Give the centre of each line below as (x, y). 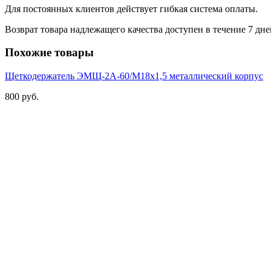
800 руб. (22, 97)
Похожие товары (49, 53)
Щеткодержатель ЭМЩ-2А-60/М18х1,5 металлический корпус (134, 76)
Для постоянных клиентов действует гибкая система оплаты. (131, 8)
